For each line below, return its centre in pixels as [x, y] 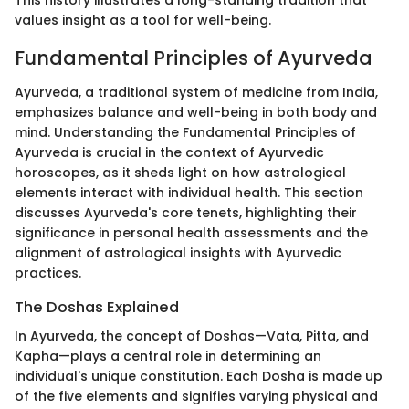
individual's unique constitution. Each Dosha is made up [199, 377]
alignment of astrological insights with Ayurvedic [178, 253]
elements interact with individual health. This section [189, 193]
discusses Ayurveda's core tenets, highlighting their [186, 213]
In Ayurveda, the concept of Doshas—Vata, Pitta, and [192, 336]
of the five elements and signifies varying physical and [196, 397]
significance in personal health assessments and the [191, 233]
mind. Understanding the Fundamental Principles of [185, 133]
